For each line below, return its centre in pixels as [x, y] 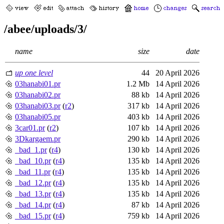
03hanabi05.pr [38, 116]
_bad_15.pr [33, 215]
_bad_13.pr [33, 193]
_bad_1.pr [31, 149]
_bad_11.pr [33, 171]
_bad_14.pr [33, 204]
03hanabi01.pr [38, 83]
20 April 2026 [175, 72]
